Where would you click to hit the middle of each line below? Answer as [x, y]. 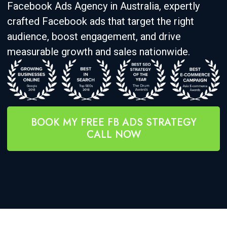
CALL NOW [113, 135]
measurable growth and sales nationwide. [99, 52]
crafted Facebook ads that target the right [101, 21]
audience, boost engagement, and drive [94, 36]
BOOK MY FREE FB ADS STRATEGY [113, 123]
